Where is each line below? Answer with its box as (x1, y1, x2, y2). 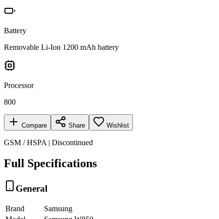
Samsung (44, 204, 72, 213)
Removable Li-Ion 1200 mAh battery (4, 43, 119, 51)
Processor (4, 81, 34, 89)
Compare (20, 121, 47, 129)
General (16, 183, 47, 194)
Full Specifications (4, 156, 97, 170)
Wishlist (107, 121, 129, 129)
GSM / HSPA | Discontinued (4, 138, 93, 147)
